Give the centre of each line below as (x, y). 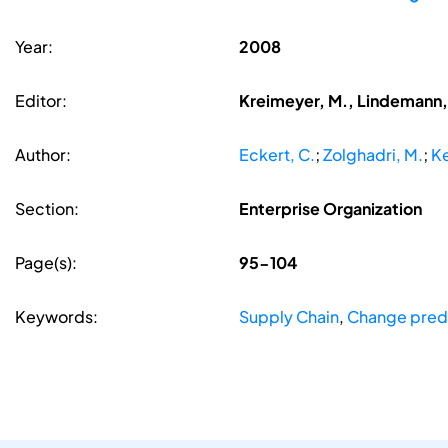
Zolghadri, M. (372, 155)
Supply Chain (288, 317)
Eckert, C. (276, 155)
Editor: (41, 101)
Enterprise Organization (330, 209)
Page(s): (46, 263)
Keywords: (56, 317)
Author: (43, 155)
